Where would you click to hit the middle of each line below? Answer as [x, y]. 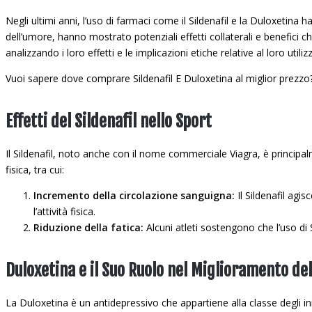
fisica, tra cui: [35, 170]
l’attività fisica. [64, 211]
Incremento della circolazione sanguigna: [134, 195]
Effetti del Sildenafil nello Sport [109, 121]
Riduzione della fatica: [88, 227]
